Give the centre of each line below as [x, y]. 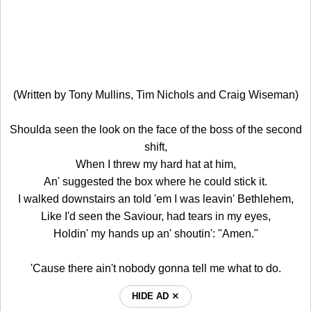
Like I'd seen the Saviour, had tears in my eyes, [155, 216]
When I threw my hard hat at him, [155, 164]
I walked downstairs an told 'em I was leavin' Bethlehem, [155, 199]
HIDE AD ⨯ [155, 296]
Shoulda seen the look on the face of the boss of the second [155, 129]
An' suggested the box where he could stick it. [155, 181]
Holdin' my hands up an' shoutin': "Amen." [155, 233]
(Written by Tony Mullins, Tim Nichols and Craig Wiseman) [155, 94]
